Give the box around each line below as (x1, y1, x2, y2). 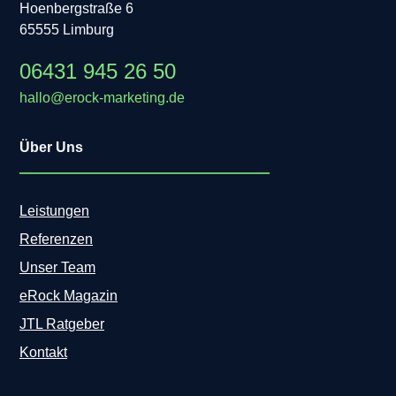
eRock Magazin (19, 287, 118, 303)
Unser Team (19, 259, 95, 275)
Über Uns (19, 139, 83, 155)
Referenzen (19, 231, 93, 247)
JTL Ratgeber (19, 316, 104, 331)
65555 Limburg (19, 21, 114, 37)
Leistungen (19, 202, 89, 218)
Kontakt (19, 344, 67, 360)
